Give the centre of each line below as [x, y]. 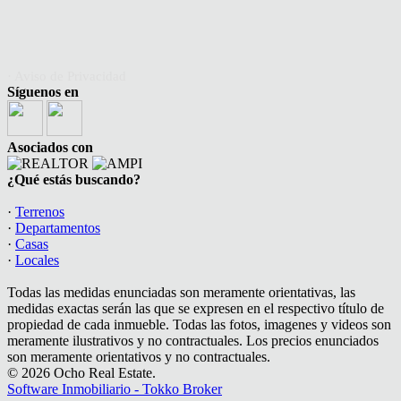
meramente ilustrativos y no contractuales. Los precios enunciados [193, 341]
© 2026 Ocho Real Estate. [81, 373]
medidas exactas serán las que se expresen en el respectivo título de [196, 309]
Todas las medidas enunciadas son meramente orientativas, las [181, 293]
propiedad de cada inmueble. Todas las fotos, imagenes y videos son [199, 325]
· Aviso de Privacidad [67, 77]
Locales [37, 260]
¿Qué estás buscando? [74, 180]
